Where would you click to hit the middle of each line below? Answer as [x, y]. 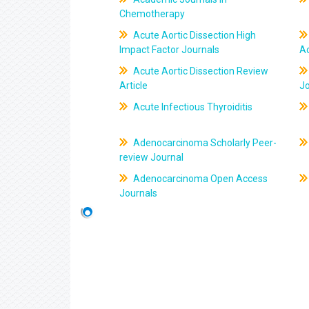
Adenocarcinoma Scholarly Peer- [204, 143]
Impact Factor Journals [170, 50]
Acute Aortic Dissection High [194, 35]
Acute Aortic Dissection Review [200, 71]
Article [134, 86]
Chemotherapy [152, 14]
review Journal [152, 157]
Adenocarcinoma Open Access [200, 179]
